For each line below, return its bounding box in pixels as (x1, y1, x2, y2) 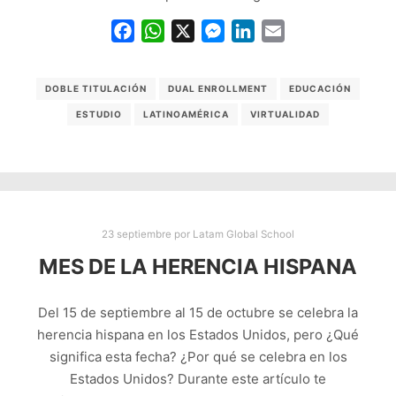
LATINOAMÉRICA (143, 109, 229, 120)
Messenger (225, 22, 297, 41)
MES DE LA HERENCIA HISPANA (39, 253, 357, 279)
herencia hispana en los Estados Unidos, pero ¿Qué (37, 326, 359, 344)
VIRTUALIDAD (250, 109, 320, 120)
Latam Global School (193, 227, 294, 240)
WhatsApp (164, 22, 233, 41)
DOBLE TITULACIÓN (45, 83, 147, 95)
